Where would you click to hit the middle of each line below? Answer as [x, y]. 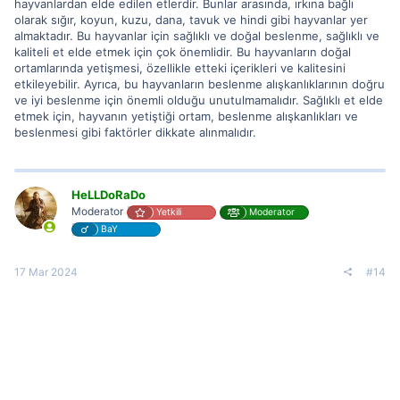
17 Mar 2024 [46, 271]
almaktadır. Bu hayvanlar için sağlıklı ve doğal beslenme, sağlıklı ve [197, 35]
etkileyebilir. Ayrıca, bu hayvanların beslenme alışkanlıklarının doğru [200, 83]
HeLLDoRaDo [108, 194]
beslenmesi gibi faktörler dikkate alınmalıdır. [135, 132]
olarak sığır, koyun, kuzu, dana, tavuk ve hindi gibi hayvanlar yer [191, 19]
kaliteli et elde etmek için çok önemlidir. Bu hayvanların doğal [183, 51]
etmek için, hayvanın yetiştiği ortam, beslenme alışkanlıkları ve [186, 116]
